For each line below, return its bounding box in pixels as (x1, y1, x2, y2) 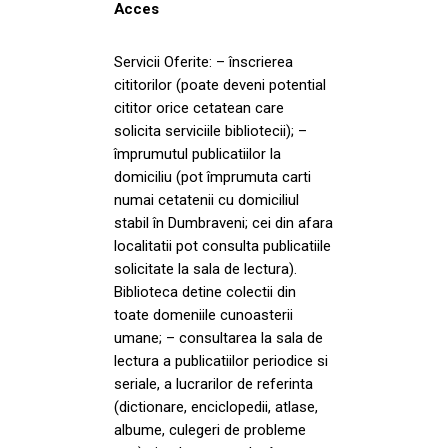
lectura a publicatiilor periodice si (114, 351, 328, 370)
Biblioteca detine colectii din (114, 282, 296, 301)
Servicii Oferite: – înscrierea (114, 52, 293, 71)
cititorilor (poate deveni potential (114, 75, 326, 94)
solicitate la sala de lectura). (114, 259, 297, 278)
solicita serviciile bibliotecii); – (114, 121, 307, 140)
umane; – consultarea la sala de (114, 328, 323, 347)
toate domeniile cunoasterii (114, 305, 293, 324)
